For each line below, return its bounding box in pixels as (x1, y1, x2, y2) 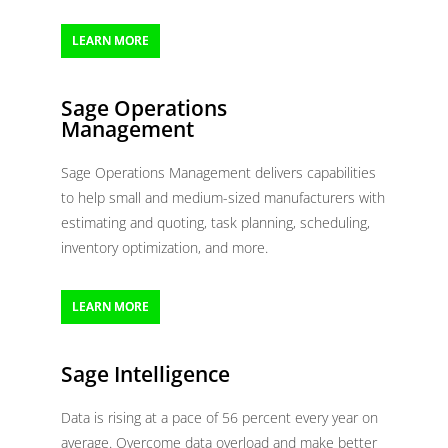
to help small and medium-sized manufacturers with (61, 188, 386, 208)
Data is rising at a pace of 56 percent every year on (61, 408, 379, 428)
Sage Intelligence (61, 360, 231, 389)
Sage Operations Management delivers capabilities (61, 163, 377, 183)
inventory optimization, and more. (61, 238, 269, 258)
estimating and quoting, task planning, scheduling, (61, 213, 371, 233)
